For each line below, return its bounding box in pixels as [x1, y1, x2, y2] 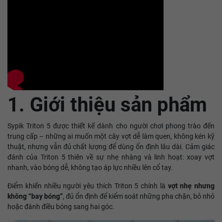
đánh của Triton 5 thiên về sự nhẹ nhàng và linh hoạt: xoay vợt [7, 153, 215, 161]
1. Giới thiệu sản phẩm [7, 93, 207, 116]
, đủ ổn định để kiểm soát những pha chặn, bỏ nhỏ [63, 192, 215, 200]
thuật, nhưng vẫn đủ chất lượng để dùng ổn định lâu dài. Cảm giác [7, 143, 215, 151]
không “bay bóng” [7, 192, 63, 200]
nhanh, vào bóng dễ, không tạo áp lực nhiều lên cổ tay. [7, 164, 173, 171]
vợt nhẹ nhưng [167, 182, 215, 190]
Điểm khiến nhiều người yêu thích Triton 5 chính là [7, 182, 168, 190]
